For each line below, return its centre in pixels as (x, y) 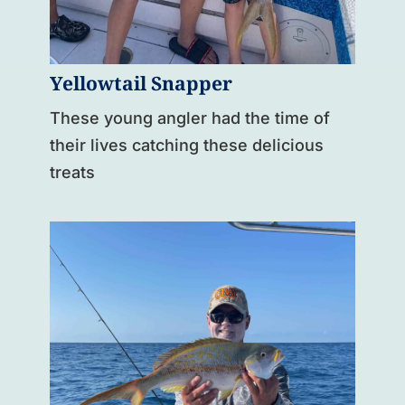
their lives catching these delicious (186, 145)
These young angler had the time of (189, 118)
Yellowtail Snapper (141, 84)
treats (72, 172)
